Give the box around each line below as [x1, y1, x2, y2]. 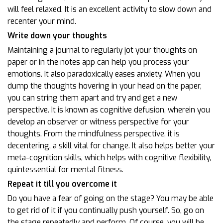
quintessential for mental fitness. [7, 164, 123, 175]
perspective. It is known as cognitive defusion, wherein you [7, 105, 210, 115]
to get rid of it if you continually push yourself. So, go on [7, 205, 204, 216]
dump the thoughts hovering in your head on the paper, [7, 81, 202, 91]
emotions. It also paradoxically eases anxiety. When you [7, 69, 200, 79]
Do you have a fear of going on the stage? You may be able [7, 193, 214, 204]
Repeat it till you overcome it [7, 179, 117, 189]
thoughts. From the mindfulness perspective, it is [7, 128, 180, 139]
